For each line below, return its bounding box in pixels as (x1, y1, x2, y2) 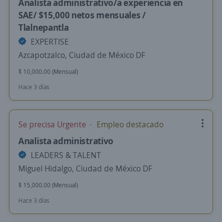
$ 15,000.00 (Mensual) (18, 181, 78, 189)
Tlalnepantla (18, 21, 69, 33)
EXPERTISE (29, 36, 69, 47)
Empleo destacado (95, 119, 164, 130)
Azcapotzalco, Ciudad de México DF (18, 50, 145, 60)
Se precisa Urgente (18, 119, 88, 130)
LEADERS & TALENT (29, 150, 101, 161)
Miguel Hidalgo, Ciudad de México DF (18, 163, 152, 174)
